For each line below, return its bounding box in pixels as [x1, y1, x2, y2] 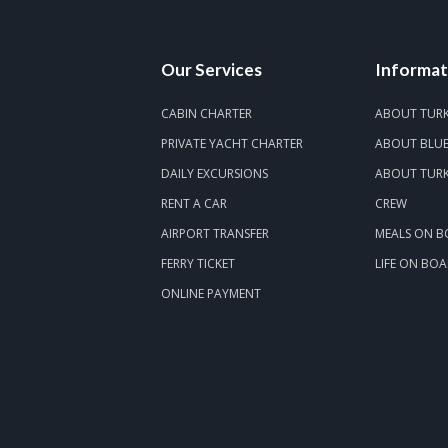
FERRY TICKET [160, 255, 235, 272]
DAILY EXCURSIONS [160, 165, 268, 182]
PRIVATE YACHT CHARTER [160, 135, 303, 152]
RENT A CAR [160, 195, 227, 212]
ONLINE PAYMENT [160, 285, 261, 302]
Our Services [160, 59, 262, 80]
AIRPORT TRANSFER [160, 225, 269, 242]
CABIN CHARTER [160, 105, 252, 122]
